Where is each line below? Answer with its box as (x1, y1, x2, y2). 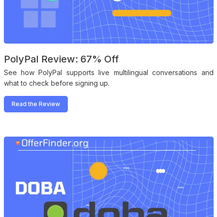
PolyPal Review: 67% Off (3, 53, 119, 65)
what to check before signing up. (3, 78, 109, 87)
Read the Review (11, 100, 60, 108)
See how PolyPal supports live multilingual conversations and (3, 68, 214, 77)
